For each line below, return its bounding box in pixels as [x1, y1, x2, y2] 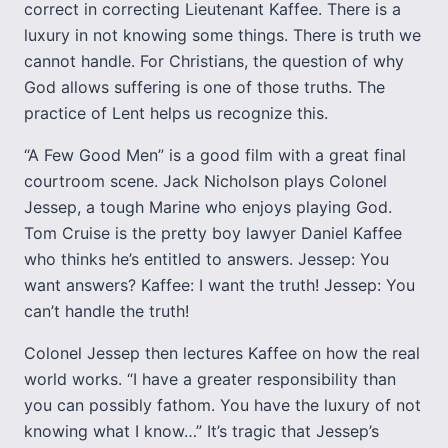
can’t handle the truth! [24, 301, 189, 321]
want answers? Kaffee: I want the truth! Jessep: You [24, 275, 415, 295]
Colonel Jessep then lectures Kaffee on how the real [24, 343, 420, 363]
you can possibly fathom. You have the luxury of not [24, 395, 421, 415]
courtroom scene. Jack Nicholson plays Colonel [24, 171, 387, 191]
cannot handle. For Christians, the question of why [24, 51, 404, 71]
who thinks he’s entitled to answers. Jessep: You [24, 249, 389, 269]
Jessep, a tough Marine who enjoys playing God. [24, 197, 392, 217]
